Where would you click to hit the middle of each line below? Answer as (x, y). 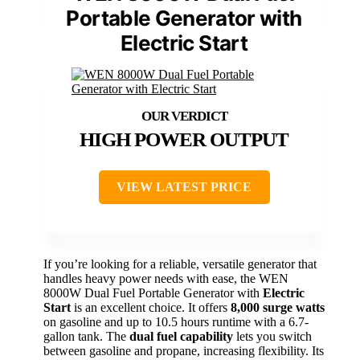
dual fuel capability (181, 337)
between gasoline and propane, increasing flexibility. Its (184, 351)
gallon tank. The (86, 337)
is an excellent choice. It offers (151, 308)
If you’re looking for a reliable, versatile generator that (180, 264)
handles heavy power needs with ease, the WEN (166, 279)
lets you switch (272, 337)
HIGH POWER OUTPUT (184, 140)
